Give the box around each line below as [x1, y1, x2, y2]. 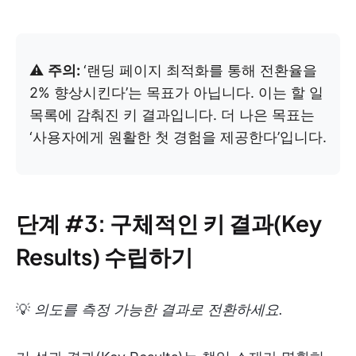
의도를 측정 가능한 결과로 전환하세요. [34, 301, 283, 318]
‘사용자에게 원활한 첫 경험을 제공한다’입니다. [29, 129, 327, 145]
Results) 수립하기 [16, 242, 193, 270]
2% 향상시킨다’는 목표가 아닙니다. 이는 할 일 [29, 84, 323, 101]
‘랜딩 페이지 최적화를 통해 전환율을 [83, 62, 317, 79]
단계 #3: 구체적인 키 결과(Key [16, 209, 322, 237]
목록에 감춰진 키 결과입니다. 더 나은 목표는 [29, 106, 315, 123]
